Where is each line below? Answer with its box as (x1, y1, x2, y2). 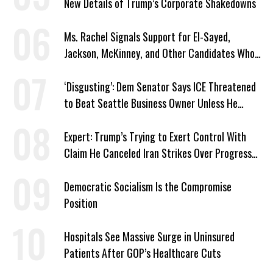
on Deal (64, 161, 94, 177)
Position (64, 195, 97, 211)
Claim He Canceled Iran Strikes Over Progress (64, 145, 252, 161)
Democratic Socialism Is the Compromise (64, 179, 232, 194)
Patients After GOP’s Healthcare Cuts (64, 245, 221, 261)
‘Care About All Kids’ (64, 62, 147, 77)
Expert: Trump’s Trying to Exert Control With (64, 129, 246, 144)
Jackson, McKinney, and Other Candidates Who (64, 45, 255, 61)
